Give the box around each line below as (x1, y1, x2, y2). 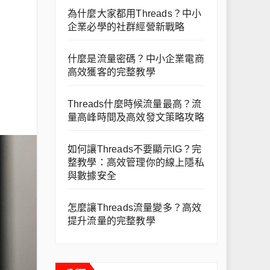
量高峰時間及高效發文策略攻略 (67, 112, 204, 122)
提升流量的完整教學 (67, 216, 155, 226)
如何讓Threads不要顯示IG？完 (67, 144, 202, 154)
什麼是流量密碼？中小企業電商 (67, 54, 204, 64)
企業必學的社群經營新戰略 (67, 22, 185, 32)
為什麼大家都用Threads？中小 (67, 8, 202, 19)
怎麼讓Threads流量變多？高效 (67, 202, 202, 213)
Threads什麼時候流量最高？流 (67, 99, 202, 109)
